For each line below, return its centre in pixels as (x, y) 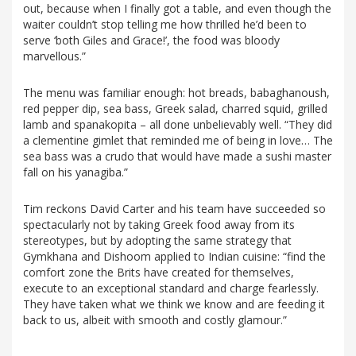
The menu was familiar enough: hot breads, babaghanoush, (176, 93)
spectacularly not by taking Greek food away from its (159, 225)
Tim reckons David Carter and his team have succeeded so (174, 209)
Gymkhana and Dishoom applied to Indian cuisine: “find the (174, 257)
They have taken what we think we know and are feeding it (174, 304)
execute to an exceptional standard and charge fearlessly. (171, 288)
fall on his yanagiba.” (75, 172)
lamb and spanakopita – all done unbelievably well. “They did (178, 125)
